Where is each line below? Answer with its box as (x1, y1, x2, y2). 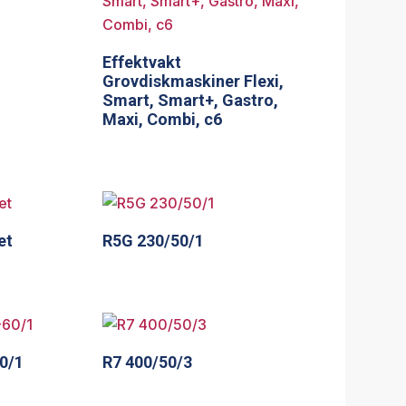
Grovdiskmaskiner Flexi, (102, 72, 285, 92)
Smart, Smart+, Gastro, (102, 91, 279, 111)
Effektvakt (102, 53, 182, 72)
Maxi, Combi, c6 (102, 110, 223, 130)
